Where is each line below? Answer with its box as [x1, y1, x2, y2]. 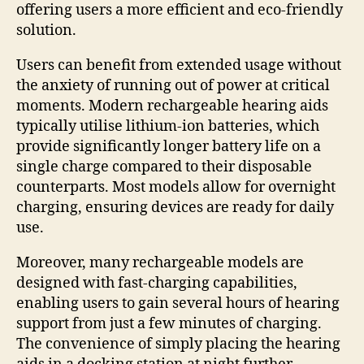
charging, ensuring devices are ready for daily [16, 197, 334, 217]
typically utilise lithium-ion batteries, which [16, 116, 319, 136]
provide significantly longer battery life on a [16, 136, 321, 156]
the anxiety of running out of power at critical [16, 76, 330, 95]
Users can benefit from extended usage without [16, 55, 341, 75]
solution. [16, 20, 76, 40]
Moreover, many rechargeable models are [16, 253, 304, 272]
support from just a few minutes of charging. [16, 314, 322, 333]
